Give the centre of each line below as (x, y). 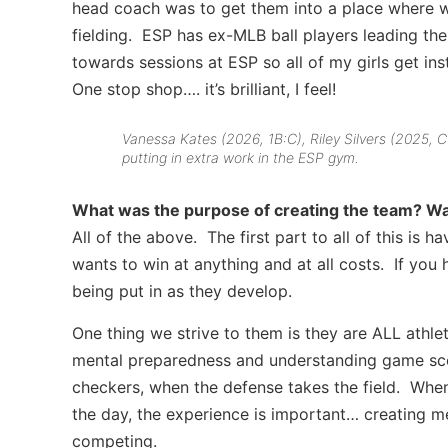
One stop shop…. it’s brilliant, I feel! (204, 89)
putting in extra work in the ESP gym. (240, 158)
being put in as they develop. (182, 291)
